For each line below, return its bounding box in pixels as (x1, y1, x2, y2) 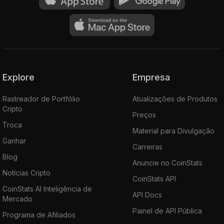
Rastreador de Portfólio (2, 94, 80, 103)
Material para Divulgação (132, 126, 214, 135)
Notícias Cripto (2, 168, 50, 177)
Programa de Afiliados (2, 210, 75, 219)
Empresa (137, 71, 170, 82)
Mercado (2, 194, 32, 203)
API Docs (132, 190, 162, 199)
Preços (132, 110, 156, 119)
